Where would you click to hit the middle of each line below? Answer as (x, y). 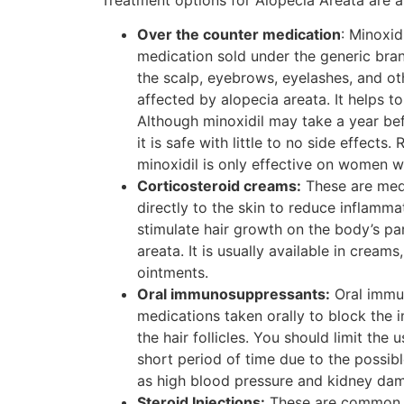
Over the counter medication (239, 35)
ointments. (173, 273)
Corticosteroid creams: (219, 186)
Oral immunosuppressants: (234, 294)
